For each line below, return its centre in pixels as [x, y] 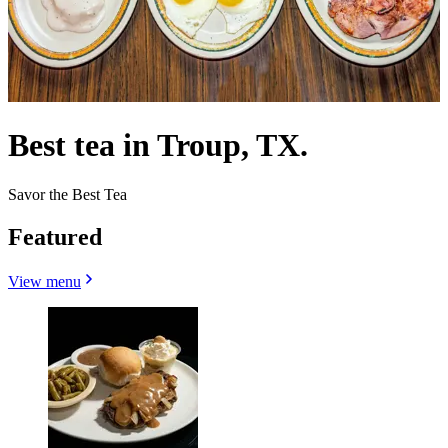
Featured [55, 236]
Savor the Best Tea [67, 194]
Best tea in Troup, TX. [158, 145]
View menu [44, 281]
